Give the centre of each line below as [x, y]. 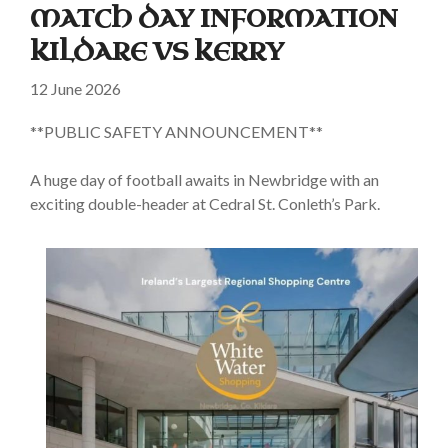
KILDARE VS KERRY [157, 52]
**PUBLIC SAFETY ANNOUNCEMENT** [176, 132]
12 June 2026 [75, 89]
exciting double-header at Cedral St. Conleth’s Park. [205, 204]
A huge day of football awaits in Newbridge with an [204, 180]
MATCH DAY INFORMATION [214, 19]
